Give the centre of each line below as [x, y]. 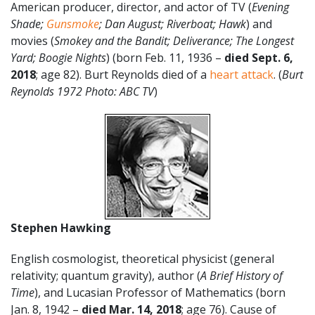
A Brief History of [242, 275]
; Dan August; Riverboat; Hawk [173, 24]
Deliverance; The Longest [233, 40]
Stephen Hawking [61, 227]
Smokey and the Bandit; [114, 40]
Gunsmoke [73, 24]
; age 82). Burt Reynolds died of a [123, 74]
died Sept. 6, [259, 57]
